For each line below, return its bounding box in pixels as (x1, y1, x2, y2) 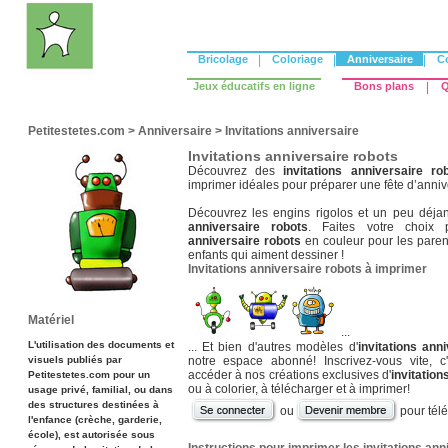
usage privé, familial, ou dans (27, 384, 173, 395)
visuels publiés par (27, 354, 122, 365)
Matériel (27, 313, 74, 327)
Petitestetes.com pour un (27, 369, 150, 380)
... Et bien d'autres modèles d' (187, 340, 358, 354)
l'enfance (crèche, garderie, (27, 414, 162, 425)
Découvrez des (187, 164, 275, 178)
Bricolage (197, 53, 248, 65)
